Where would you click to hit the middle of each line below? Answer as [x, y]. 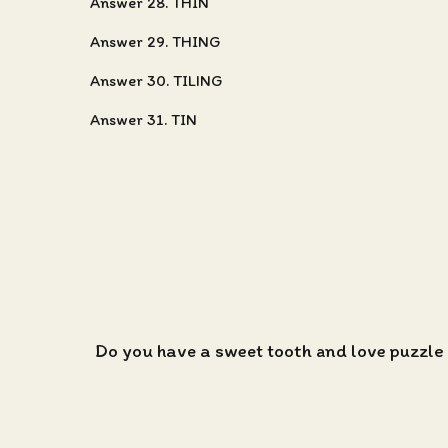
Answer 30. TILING [156, 80]
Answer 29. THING [155, 41]
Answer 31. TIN [143, 119]
